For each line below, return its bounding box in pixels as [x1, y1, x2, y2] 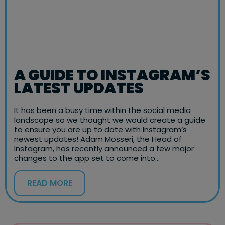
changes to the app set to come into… [14, 153, 160, 164]
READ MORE [27, 177, 72, 189]
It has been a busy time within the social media [14, 105, 191, 116]
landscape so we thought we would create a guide [14, 115, 205, 126]
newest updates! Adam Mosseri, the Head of [14, 134, 182, 145]
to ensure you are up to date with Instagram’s [14, 124, 187, 135]
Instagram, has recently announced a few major [14, 143, 194, 154]
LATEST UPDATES [14, 78, 144, 99]
